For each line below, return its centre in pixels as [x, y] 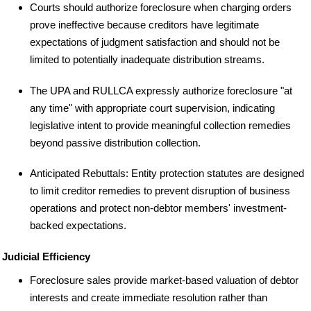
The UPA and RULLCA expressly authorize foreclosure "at [161, 90]
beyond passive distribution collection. [115, 142]
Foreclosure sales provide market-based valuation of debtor [164, 280]
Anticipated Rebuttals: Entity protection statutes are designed [167, 174]
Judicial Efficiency [46, 257]
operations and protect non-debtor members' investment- [158, 208]
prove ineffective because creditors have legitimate [144, 24]
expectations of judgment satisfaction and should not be [155, 42]
